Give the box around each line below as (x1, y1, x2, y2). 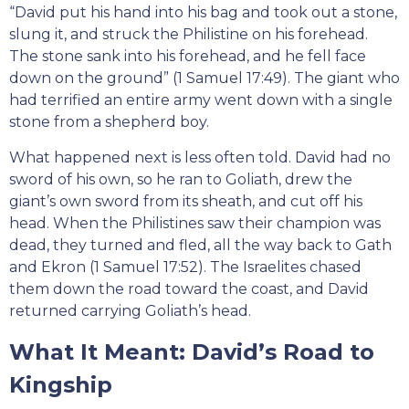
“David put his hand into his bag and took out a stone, (9, 3, 397, 21)
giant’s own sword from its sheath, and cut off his (9, 192, 362, 210)
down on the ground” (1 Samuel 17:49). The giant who (9, 68, 400, 87)
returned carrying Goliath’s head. (9, 301, 251, 320)
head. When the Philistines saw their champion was (9, 214, 381, 232)
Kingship (9, 371, 112, 398)
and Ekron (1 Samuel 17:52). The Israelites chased (9, 257, 362, 276)
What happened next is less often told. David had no (9, 148, 391, 166)
